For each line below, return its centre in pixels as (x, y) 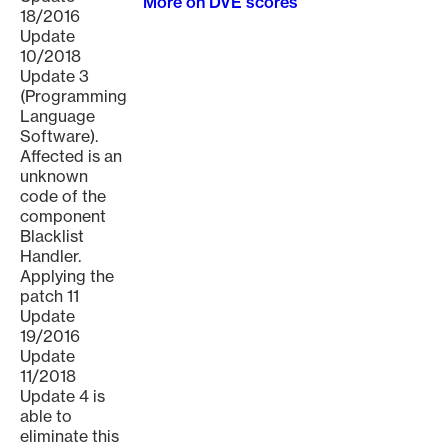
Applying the (67, 276)
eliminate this (69, 436)
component (63, 216)
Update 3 (54, 76)
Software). (59, 136)
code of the (63, 196)
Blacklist (52, 236)
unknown (54, 176)
